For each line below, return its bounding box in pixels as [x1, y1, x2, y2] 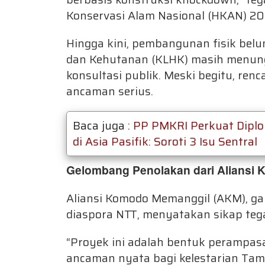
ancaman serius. [66, 82, 153, 100]
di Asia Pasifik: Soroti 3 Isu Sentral [73, 132, 257, 150]
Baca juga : [73, 117, 133, 134]
